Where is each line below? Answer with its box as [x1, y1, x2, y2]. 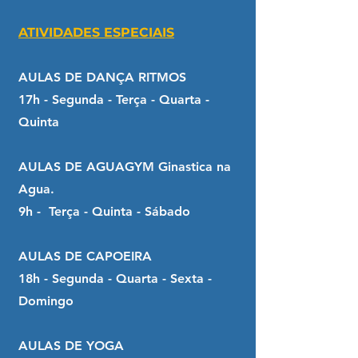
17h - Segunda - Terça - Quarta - [18, 92, 209, 107]
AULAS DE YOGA [18, 338, 124, 353]
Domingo [18, 293, 74, 308]
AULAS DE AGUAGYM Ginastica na [18, 159, 231, 174]
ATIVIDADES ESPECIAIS [18, 25, 174, 40]
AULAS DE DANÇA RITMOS [18, 70, 186, 85]
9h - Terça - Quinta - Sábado [18, 204, 190, 219]
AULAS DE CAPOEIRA [18, 249, 152, 264]
